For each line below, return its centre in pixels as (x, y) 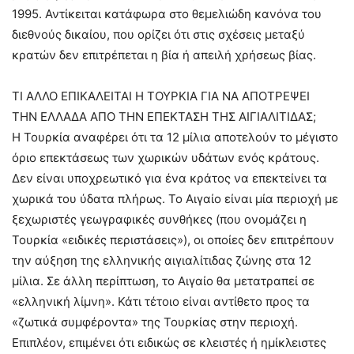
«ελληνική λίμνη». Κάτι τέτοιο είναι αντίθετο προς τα (161, 301)
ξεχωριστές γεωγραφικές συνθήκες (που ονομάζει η (159, 219)
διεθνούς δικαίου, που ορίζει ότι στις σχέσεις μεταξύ (158, 34)
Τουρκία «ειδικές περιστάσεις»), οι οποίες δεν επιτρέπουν (173, 239)
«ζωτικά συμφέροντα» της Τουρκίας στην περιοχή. (155, 322)
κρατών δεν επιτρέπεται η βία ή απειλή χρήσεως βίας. (164, 55)
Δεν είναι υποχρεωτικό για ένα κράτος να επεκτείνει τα (169, 178)
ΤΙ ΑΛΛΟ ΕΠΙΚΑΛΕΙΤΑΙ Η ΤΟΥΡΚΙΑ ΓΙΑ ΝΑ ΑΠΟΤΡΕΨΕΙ (161, 96)
